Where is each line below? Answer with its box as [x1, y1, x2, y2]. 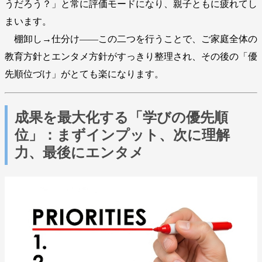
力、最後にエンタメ [15, 144, 144, 160]
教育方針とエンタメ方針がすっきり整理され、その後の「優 [5, 51, 257, 61]
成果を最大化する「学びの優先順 [15, 109, 228, 125]
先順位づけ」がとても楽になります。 [5, 68, 164, 79]
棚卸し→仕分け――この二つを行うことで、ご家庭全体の [5, 33, 257, 44]
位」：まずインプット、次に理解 [15, 127, 230, 143]
